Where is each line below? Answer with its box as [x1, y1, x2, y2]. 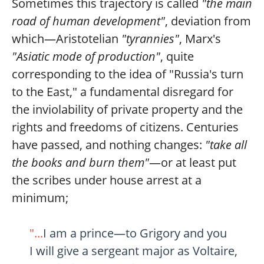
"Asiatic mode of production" [12, 48, 160, 65]
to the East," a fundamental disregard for [12, 84, 233, 100]
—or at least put [149, 154, 236, 171]
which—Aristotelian [12, 31, 121, 47]
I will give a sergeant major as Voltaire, [29, 243, 237, 259]
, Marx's [179, 31, 221, 47]
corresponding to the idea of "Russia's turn [12, 66, 243, 82]
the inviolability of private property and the [12, 101, 243, 118]
